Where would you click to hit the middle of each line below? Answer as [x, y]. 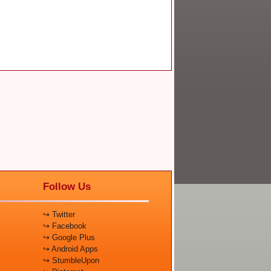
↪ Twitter [59, 215]
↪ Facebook [65, 226]
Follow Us [67, 187]
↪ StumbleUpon [71, 261]
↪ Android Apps [70, 249]
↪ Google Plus [69, 238]
